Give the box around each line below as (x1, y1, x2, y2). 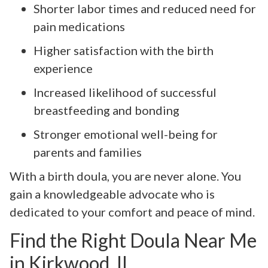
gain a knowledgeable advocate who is (10, 186, 215, 201)
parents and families (33, 144, 142, 159)
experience (33, 60, 93, 75)
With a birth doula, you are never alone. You (10, 168, 241, 183)
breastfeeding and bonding (33, 102, 179, 117)
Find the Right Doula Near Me (10, 228, 257, 252)
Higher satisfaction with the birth (33, 42, 214, 57)
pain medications (33, 19, 125, 33)
